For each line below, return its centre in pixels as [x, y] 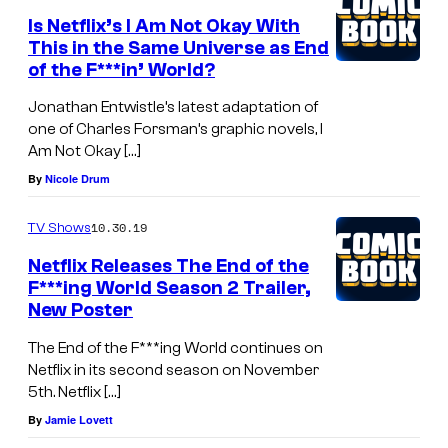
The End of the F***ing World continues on [175, 347]
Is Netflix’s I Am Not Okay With [164, 25]
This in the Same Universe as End [178, 47]
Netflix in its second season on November [173, 369]
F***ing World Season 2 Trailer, [169, 288]
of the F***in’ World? [121, 69]
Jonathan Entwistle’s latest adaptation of [173, 107]
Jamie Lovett [79, 419]
